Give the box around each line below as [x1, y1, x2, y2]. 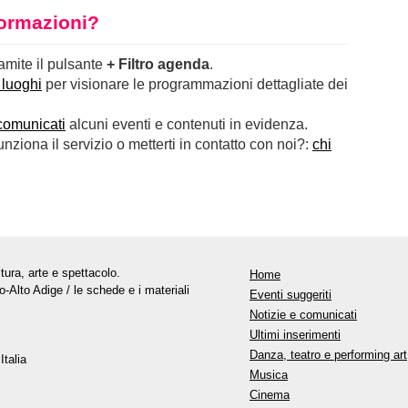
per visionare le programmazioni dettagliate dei [42, 76, 348, 92]
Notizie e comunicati [250, 307, 357, 321]
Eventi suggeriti [250, 287, 331, 301]
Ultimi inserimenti [250, 327, 341, 342]
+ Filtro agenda [107, 56, 209, 72]
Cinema [250, 387, 290, 402]
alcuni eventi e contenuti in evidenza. [66, 116, 308, 132]
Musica [250, 367, 288, 382]
